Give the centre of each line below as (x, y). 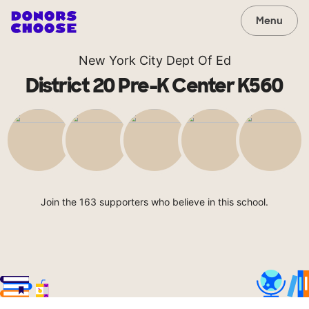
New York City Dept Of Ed (154, 60)
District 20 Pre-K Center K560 (154, 86)
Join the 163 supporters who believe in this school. (154, 202)
